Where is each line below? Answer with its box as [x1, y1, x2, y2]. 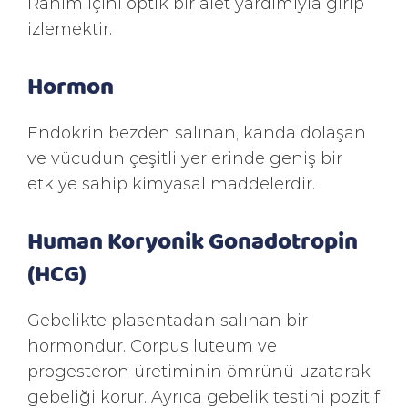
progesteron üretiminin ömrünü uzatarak [27, 360, 371, 382]
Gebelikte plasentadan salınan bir [27, 309, 308, 331]
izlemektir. [27, 17, 112, 39]
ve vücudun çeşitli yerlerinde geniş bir [27, 147, 342, 168]
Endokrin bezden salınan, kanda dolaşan [27, 121, 366, 143]
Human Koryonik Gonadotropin [27, 224, 358, 255]
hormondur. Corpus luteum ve [27, 334, 277, 356]
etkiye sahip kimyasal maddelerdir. [27, 172, 315, 194]
